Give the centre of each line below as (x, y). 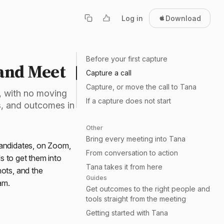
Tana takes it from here (124, 167)
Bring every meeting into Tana (136, 139)
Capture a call (109, 73)
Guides (96, 178)
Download (183, 18)
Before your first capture (127, 59)
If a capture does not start (128, 101)
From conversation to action (132, 153)
